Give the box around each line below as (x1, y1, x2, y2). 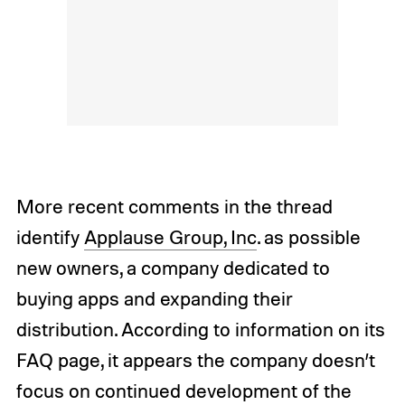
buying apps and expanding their (15, 286, 293, 310)
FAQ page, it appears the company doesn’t (15, 347, 375, 372)
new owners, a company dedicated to (15, 255, 330, 279)
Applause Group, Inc (83, 224, 257, 249)
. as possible (256, 224, 361, 249)
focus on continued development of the (15, 378, 352, 402)
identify (15, 224, 84, 249)
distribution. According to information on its (15, 316, 385, 341)
